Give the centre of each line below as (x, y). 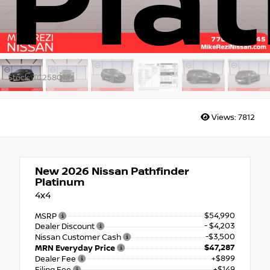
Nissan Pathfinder (139, 171)
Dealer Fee (56, 259)
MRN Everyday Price (76, 249)
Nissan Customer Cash (79, 238)
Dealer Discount (66, 227)
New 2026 (62, 171)
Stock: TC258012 (39, 77)
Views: (224, 118)
